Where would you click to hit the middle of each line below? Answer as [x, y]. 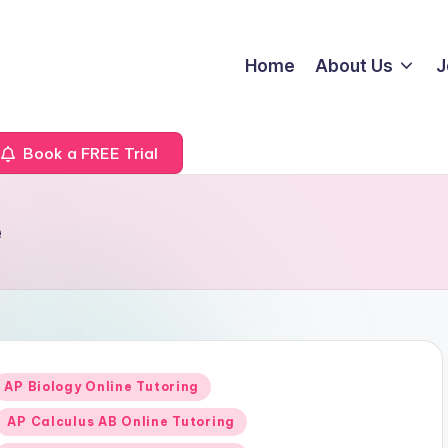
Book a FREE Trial [88, 153]
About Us [354, 65]
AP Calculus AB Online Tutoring [121, 421]
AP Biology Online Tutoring [102, 386]
